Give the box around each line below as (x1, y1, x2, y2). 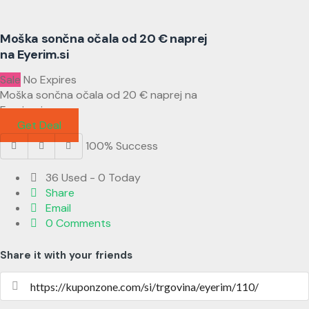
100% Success (85, 138, 158, 153)
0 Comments (43, 215, 112, 230)
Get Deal (17, 117, 61, 132)
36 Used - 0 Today (43, 170, 141, 185)
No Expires (23, 72, 77, 87)
